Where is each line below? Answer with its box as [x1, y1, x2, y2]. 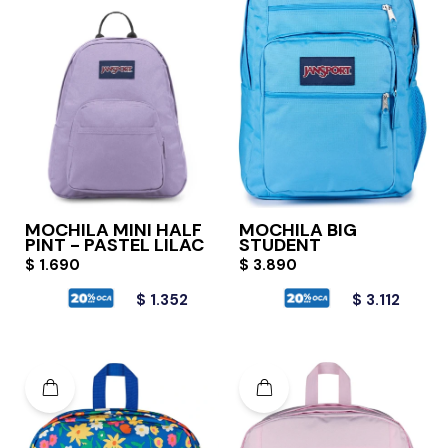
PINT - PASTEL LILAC [25, 232, 204, 257]
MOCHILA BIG [239, 217, 357, 242]
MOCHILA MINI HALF [25, 217, 202, 242]
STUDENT [239, 232, 321, 257]
